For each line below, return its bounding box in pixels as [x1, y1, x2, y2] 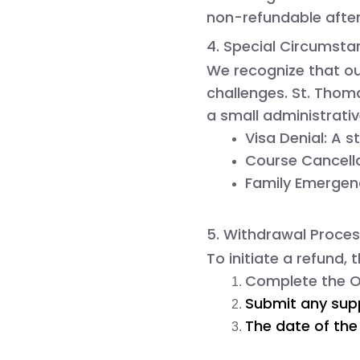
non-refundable [207, 6, 321, 27]
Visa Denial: [245, 127, 327, 148]
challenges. [207, 82, 292, 103]
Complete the [245, 270, 350, 291]
